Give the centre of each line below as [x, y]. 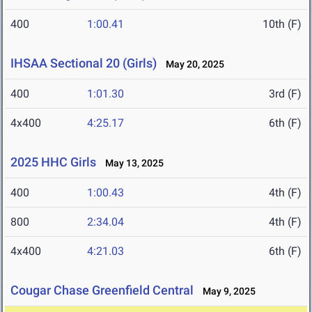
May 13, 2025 [131, 163]
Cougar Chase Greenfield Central [102, 290]
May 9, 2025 [226, 291]
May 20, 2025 [192, 64]
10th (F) [282, 24]
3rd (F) [285, 94]
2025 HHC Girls [53, 162]
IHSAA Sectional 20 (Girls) [84, 63]
